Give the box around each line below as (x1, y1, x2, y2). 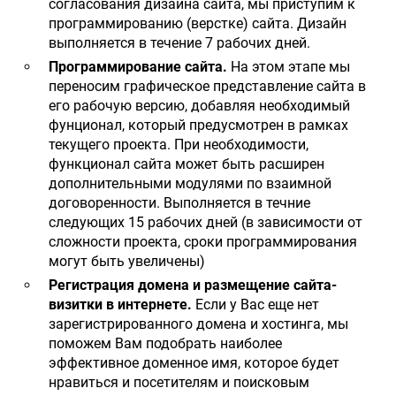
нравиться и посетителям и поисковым (49, 374, 309, 392)
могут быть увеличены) (49, 253, 205, 270)
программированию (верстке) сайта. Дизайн (49, 15, 346, 33)
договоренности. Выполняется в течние (49, 194, 310, 212)
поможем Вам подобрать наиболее (49, 335, 282, 353)
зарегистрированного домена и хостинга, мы (49, 316, 348, 333)
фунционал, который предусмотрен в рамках (49, 117, 348, 134)
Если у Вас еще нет (195, 296, 319, 314)
